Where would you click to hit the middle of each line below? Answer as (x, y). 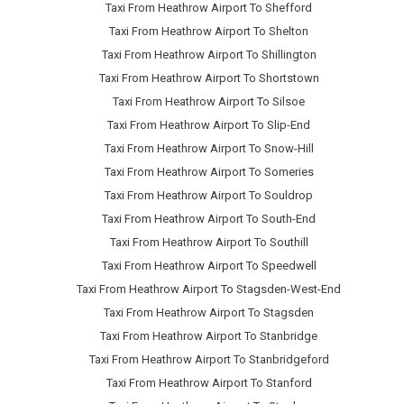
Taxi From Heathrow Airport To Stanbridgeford (209, 360)
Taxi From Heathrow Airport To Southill (209, 243)
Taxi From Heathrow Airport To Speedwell (209, 266)
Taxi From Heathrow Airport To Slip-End (209, 125)
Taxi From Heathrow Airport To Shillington (209, 55)
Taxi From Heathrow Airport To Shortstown (209, 78)
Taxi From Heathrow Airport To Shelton (209, 32)
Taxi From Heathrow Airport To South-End (209, 219)
